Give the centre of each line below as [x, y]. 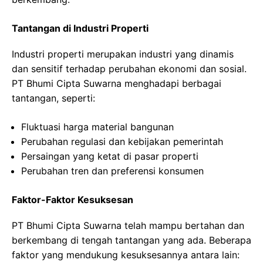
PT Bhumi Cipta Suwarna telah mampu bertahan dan [128, 225]
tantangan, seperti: [53, 98]
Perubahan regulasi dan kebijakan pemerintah [122, 141]
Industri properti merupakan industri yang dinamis [123, 54]
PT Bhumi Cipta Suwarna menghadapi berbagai [117, 83]
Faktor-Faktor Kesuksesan [73, 200]
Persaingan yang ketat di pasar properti [110, 156]
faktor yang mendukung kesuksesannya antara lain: [126, 255]
